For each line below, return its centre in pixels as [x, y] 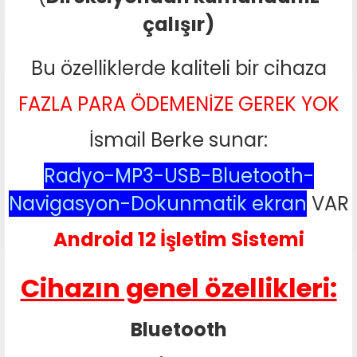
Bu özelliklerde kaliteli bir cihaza [178, 68]
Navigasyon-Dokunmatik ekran [157, 204]
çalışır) [178, 24]
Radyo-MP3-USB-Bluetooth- [178, 176]
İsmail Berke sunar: [178, 140]
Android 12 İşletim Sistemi [178, 239]
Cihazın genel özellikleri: [178, 288]
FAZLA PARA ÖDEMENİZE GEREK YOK [178, 104]
